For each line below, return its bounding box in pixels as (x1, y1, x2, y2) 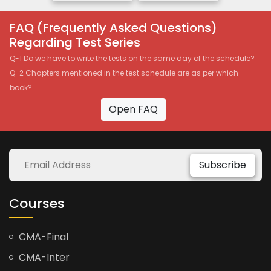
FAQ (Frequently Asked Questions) (10, 19, 217, 36)
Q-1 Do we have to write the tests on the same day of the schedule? (10, 53, 255, 64)
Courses (9, 194, 65, 213)
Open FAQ (108, 102, 158, 116)
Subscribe (199, 157, 246, 172)
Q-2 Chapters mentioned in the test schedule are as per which (10, 67, 238, 78)
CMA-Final (16, 229, 68, 244)
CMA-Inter (16, 250, 70, 264)
